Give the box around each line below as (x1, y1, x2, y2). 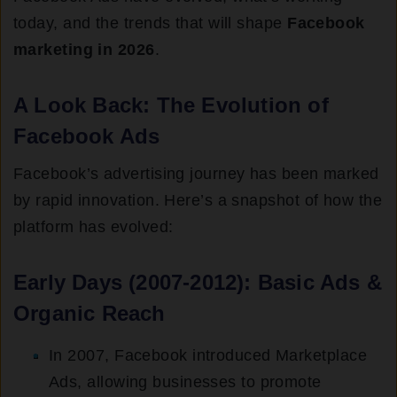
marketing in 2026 (13, 41, 155, 58)
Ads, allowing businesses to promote (49, 373, 322, 392)
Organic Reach (13, 301, 166, 326)
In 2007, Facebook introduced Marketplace (49, 346, 368, 365)
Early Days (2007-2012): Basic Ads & (13, 270, 383, 295)
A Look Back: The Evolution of (13, 93, 329, 118)
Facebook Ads (13, 124, 160, 149)
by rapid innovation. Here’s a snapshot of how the (13, 191, 383, 210)
